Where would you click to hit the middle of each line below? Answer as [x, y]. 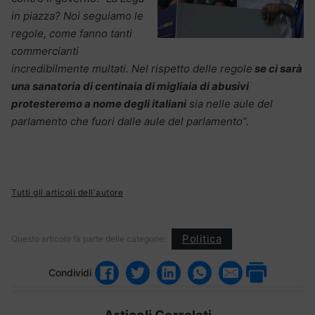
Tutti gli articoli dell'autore [67, 192]
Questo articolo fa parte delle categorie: [89, 238]
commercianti [45, 51]
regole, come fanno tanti [72, 33]
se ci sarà [277, 68]
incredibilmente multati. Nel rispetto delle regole [132, 68]
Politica [202, 239]
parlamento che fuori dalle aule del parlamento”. [130, 121]
